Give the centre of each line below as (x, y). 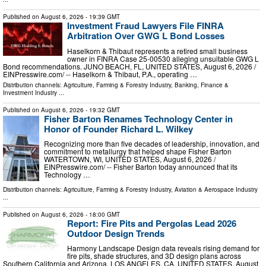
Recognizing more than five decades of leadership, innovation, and (152, 144)
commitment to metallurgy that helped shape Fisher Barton (138, 151)
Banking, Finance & (202, 85)
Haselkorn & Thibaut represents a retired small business (157, 50)
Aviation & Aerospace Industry (216, 189)
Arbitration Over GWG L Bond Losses (146, 36)
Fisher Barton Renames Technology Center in (138, 118)
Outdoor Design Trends (116, 233)
